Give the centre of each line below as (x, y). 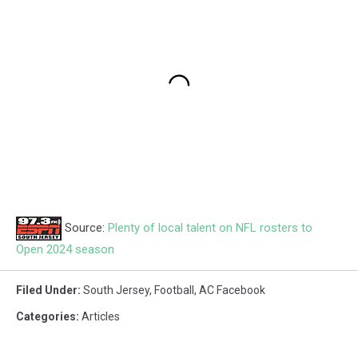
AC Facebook (232, 290)
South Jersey (116, 290)
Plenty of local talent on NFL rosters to (210, 228)
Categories (46, 317)
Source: (85, 228)
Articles (101, 317)
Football (174, 290)
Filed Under (47, 290)
